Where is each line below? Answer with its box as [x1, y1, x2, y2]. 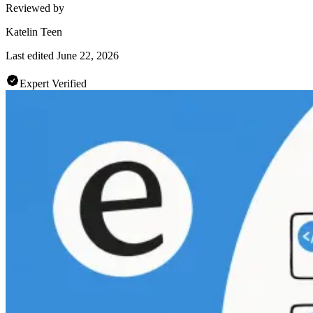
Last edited [6, 49, 54, 61]
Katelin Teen [6, 25, 62, 38]
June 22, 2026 [57, 49, 119, 61]
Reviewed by [6, 1, 64, 14]
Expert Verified [20, 77, 87, 89]
